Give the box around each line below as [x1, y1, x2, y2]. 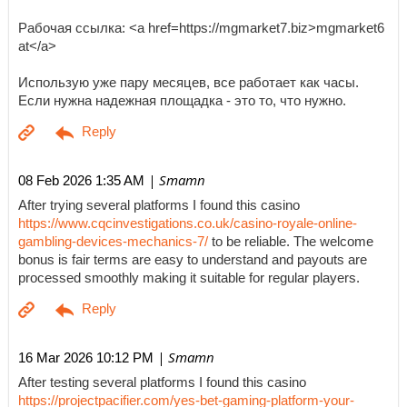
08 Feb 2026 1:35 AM [18, 173, 144, 188]
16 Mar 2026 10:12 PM [18, 349, 154, 365]
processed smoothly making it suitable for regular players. [18, 271, 360, 286]
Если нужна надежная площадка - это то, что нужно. [18, 94, 346, 109]
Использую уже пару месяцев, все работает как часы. [18, 75, 359, 91]
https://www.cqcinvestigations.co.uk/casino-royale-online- [18, 216, 357, 232]
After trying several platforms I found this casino [18, 198, 300, 213]
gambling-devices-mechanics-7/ [18, 234, 208, 250]
